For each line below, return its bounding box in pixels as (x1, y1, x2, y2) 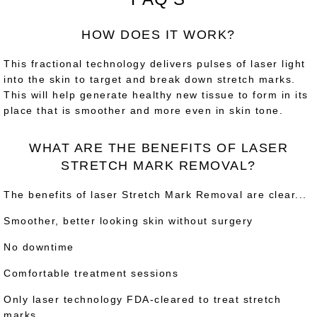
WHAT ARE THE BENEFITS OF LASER (29, 140, 288, 155)
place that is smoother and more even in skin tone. (4, 104, 283, 116)
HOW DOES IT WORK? (81, 27, 236, 42)
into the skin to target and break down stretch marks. (4, 73, 296, 85)
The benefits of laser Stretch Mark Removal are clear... (4, 188, 307, 200)
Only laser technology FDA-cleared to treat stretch (4, 293, 281, 305)
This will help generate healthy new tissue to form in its (4, 88, 309, 100)
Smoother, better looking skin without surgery (4, 214, 253, 226)
